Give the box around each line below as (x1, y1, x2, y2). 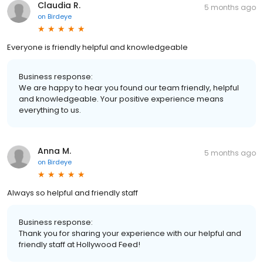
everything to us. (19, 104, 81, 116)
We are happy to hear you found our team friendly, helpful (19, 82, 239, 93)
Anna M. (38, 144, 71, 157)
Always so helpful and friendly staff (7, 187, 138, 198)
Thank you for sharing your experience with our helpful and (19, 227, 241, 239)
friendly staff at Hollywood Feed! (19, 238, 140, 250)
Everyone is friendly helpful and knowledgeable (7, 41, 188, 53)
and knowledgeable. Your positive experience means (19, 93, 224, 104)
